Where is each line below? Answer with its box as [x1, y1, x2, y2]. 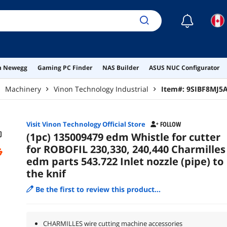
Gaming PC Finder [37, 63, 92, 72]
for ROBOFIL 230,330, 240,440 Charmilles [26, 142, 225, 156]
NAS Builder [102, 63, 139, 72]
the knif [26, 166, 66, 180]
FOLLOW [160, 119, 181, 129]
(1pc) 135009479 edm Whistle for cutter [26, 130, 220, 144]
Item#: [161, 84, 186, 94]
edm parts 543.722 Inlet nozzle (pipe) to [26, 154, 223, 168]
